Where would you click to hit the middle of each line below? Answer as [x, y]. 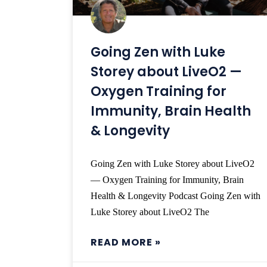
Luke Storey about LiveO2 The [150, 212]
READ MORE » [126, 243]
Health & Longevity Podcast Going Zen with [176, 196]
